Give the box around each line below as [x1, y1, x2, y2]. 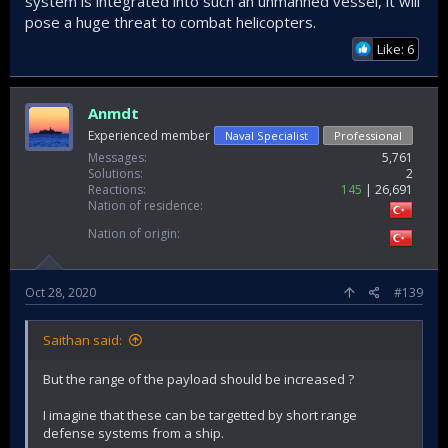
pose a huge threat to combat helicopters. [25, 11, 316, 32]
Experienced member [88, 126, 210, 144]
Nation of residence [88, 196, 200, 214]
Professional [334, 127, 402, 143]
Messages [88, 148, 144, 166]
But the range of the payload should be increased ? [43, 369, 354, 388]
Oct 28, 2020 [25, 283, 96, 301]
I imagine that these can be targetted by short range [43, 405, 357, 424]
